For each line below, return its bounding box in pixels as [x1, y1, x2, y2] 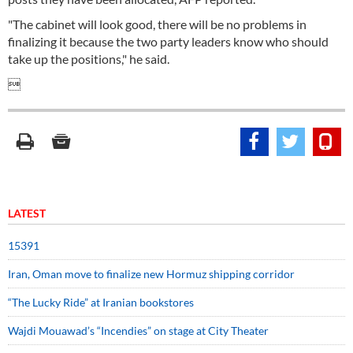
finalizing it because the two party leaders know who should [8, 34, 329, 49]
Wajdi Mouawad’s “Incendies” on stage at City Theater [8, 324, 269, 337]
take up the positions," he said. [8, 51, 169, 66]
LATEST [8, 206, 46, 220]
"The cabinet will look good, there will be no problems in [8, 17, 307, 32]
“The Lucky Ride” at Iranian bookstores [8, 295, 194, 309]
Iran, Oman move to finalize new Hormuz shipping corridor [8, 267, 295, 281]
